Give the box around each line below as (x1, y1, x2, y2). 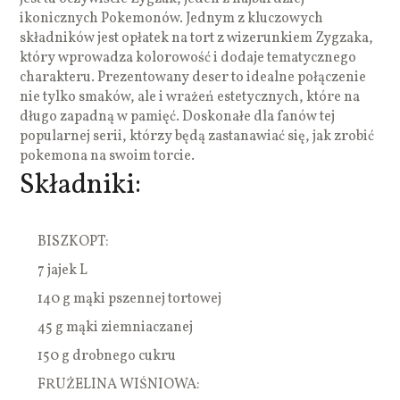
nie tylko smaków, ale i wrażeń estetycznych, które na (20, 87, 361, 107)
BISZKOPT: (37, 231, 110, 252)
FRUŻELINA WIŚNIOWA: (37, 374, 201, 395)
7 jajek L (37, 260, 88, 280)
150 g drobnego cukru (37, 346, 177, 366)
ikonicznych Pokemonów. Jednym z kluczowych (20, 8, 324, 29)
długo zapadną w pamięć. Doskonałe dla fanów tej (20, 106, 336, 127)
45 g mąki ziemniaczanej (37, 317, 194, 337)
